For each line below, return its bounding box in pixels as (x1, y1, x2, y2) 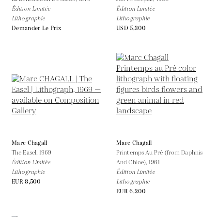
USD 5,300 (116, 24, 146, 32)
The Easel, (12, 148, 40, 157)
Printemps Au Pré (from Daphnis (116, 148, 203, 157)
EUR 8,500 (12, 177, 41, 186)
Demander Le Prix (12, 24, 61, 32)
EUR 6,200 (116, 187, 146, 196)
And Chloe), (116, 158, 149, 167)
